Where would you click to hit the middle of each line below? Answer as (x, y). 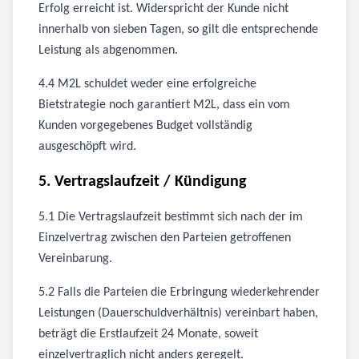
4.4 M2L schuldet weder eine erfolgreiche (147, 84)
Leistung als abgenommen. (108, 50)
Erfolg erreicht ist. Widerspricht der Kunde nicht (163, 9)
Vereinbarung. (75, 259)
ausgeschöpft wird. (87, 147)
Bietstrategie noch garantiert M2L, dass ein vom (164, 105)
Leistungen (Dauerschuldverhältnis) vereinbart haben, (178, 313)
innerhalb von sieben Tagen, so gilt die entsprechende (178, 30)
